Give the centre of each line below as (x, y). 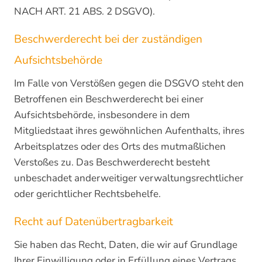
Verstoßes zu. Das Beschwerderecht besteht (112, 162)
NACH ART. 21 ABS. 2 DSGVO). (85, 11)
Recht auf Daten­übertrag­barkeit (94, 222)
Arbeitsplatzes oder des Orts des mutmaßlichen (120, 146)
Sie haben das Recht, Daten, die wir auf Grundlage (126, 245)
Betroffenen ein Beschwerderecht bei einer (109, 99)
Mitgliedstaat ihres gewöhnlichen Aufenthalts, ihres (129, 131)
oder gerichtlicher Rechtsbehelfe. (87, 194)
